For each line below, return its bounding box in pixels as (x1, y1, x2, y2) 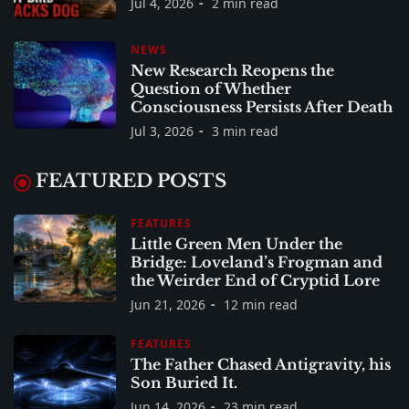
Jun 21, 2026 (131, 295, 205, 313)
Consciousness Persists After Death (131, 97, 393, 116)
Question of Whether (131, 79, 291, 98)
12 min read (224, 295, 298, 313)
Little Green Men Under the (131, 234, 342, 253)
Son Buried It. (131, 372, 237, 392)
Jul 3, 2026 (131, 121, 194, 140)
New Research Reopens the (131, 60, 334, 79)
